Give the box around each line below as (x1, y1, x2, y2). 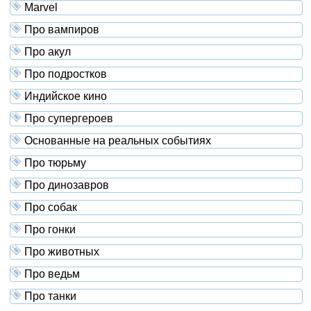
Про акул (21, 45, 71, 58)
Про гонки (21, 223, 76, 235)
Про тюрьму (21, 156, 86, 169)
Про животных (21, 245, 99, 258)
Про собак (21, 201, 77, 213)
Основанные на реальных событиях (21, 134, 211, 146)
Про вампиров (21, 23, 99, 35)
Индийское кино (21, 90, 107, 102)
